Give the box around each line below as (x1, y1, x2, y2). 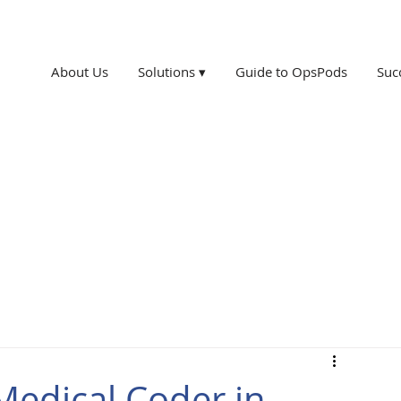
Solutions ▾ (138, 63, 207, 81)
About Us (51, 63, 109, 81)
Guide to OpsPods (235, 63, 347, 81)
